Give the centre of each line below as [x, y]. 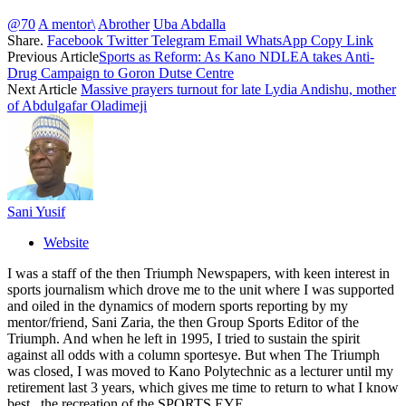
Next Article [44, 90]
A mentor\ [67, 24]
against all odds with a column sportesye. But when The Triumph [193, 355]
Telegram [178, 41]
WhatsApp [276, 41]
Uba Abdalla [189, 24]
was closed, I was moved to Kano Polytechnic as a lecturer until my [200, 372]
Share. [25, 41]
